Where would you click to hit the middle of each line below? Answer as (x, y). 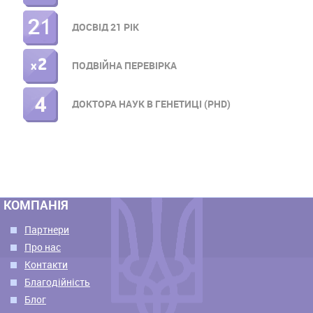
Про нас (43, 247)
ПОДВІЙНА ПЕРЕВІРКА (124, 65)
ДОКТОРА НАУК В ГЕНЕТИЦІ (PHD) (151, 103)
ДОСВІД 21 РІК (105, 27)
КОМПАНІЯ (36, 204)
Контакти (46, 264)
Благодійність (57, 282)
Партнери (47, 229)
